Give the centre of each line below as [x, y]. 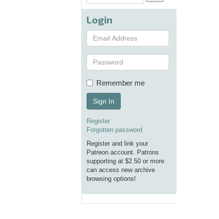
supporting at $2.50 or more [125, 161]
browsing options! [111, 179]
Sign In [104, 101]
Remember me [120, 83]
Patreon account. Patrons [123, 153]
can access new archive [121, 170]
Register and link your [117, 144]
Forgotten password [114, 130]
